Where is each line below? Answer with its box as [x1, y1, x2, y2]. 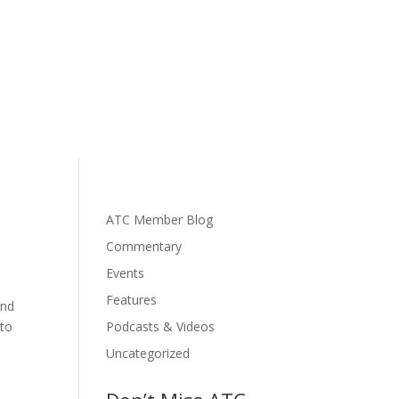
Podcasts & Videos [106, 317, 216, 335]
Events [106, 264, 145, 281]
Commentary [106, 237, 183, 255]
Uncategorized [106, 344, 191, 362]
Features [106, 290, 158, 308]
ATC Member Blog [106, 210, 214, 228]
